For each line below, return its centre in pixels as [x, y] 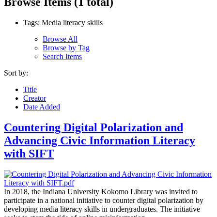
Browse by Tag [66, 47]
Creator [35, 98]
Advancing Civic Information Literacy [100, 140]
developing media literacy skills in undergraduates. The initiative [102, 209]
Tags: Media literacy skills [63, 22]
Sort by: [16, 73]
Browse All [60, 39]
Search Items [62, 56]
